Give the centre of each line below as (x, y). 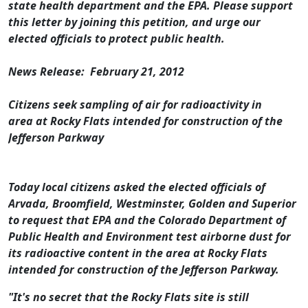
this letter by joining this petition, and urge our (134, 22)
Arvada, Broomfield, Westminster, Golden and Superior (152, 204)
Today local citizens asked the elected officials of (137, 187)
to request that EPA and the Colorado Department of (147, 220)
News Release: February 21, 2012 (96, 72)
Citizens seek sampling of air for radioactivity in (135, 105)
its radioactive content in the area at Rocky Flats (138, 253)
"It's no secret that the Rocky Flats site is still (129, 297)
